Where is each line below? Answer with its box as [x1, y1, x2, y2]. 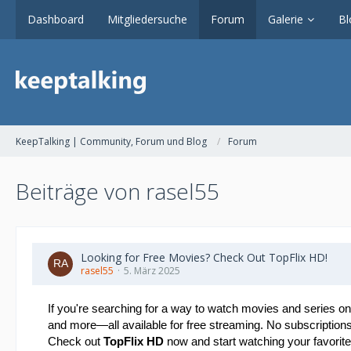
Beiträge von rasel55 [16, 176, 219, 206]
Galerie [268, 12, 303, 27]
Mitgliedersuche [107, 12, 187, 27]
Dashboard [27, 12, 84, 27]
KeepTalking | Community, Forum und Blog [16, 134, 207, 148]
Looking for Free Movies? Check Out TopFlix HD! [81, 250, 327, 265]
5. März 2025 [124, 264, 180, 277]
